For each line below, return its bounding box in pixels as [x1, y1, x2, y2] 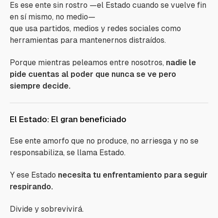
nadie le [164, 58, 196, 67]
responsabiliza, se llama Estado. [10, 148, 126, 157]
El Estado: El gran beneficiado [10, 114, 127, 124]
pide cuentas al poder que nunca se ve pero [10, 70, 176, 79]
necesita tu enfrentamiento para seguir [58, 170, 208, 180]
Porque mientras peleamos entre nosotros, [10, 58, 164, 67]
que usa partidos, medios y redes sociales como [10, 24, 181, 33]
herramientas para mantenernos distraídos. [10, 36, 166, 45]
